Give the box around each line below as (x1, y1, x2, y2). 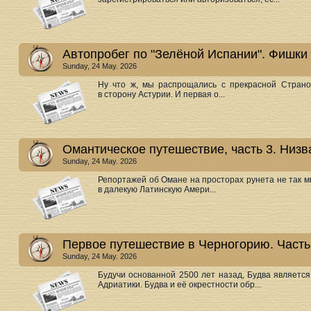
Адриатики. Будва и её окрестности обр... (98, 280, 261, 289)
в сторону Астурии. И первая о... (98, 90, 225, 99)
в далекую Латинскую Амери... (98, 185, 216, 194)
